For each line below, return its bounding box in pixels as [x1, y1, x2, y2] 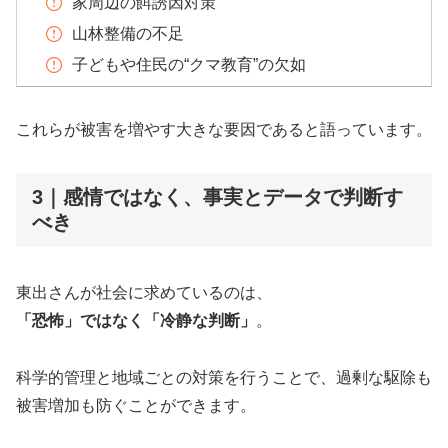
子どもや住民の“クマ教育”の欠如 [71, 56, 306, 74]
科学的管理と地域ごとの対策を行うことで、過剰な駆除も [16, 369, 432, 387]
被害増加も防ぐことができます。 [16, 397, 256, 415]
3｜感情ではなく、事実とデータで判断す [32, 186, 403, 209]
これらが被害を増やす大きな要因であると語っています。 [16, 121, 432, 139]
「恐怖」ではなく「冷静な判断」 [16, 312, 256, 330]
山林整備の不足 [71, 24, 184, 42]
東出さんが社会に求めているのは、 [16, 284, 272, 302]
